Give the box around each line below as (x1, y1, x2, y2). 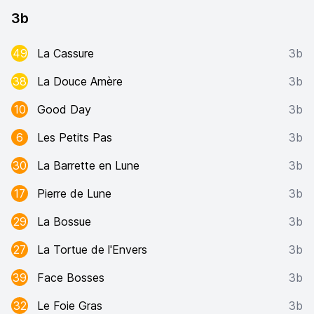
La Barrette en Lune (37, 158, 139, 172)
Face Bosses (37, 271, 104, 285)
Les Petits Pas (37, 130, 112, 144)
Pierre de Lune (37, 186, 111, 200)
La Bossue (37, 214, 91, 228)
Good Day (37, 102, 91, 116)
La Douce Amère (37, 74, 123, 88)
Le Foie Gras (37, 299, 102, 313)
